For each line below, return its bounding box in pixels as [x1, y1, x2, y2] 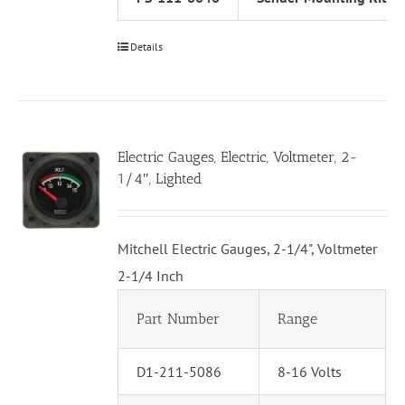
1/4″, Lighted [118, 170, 202, 188]
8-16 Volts [278, 363, 343, 381]
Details [130, 40, 164, 54]
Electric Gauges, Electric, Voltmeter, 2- [118, 148, 359, 166]
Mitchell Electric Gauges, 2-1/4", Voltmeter [118, 240, 378, 259]
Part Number [137, 310, 221, 328]
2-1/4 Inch [118, 267, 184, 286]
